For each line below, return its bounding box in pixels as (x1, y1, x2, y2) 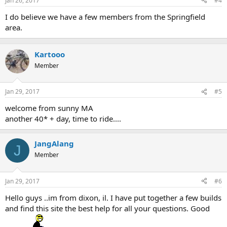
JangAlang (34, 138, 74, 149)
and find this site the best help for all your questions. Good (5, 203, 210, 213)
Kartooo (34, 49, 65, 59)
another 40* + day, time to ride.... (5, 113, 121, 124)
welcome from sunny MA (5, 103, 93, 113)
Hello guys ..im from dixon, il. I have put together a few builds (5, 192, 221, 203)
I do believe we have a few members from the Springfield (5, 11, 205, 22)
